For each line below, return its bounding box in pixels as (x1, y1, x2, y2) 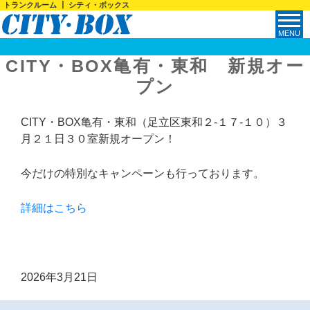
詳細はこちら (21, 202, 87, 214)
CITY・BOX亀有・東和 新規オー (6, 56, 304, 75)
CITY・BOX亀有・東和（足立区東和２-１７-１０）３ (21, 116, 287, 128)
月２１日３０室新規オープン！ (21, 133, 176, 145)
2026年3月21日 (21, 271, 98, 283)
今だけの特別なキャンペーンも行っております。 (21, 167, 264, 179)
